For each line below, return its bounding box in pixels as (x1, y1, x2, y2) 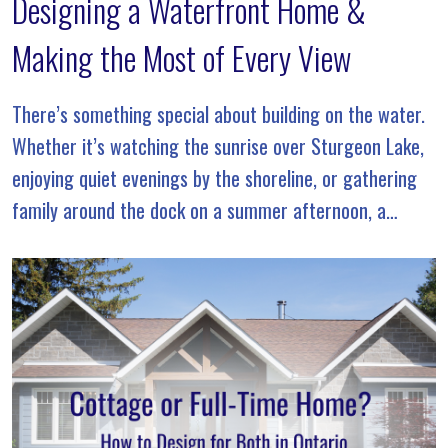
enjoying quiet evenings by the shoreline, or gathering (12, 163, 417, 194)
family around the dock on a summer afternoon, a (12, 195, 386, 226)
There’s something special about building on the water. (12, 99, 425, 130)
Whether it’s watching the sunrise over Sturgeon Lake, (12, 131, 424, 162)
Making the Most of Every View (12, 34, 351, 82)
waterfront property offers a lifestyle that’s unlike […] (12, 227, 421, 258)
